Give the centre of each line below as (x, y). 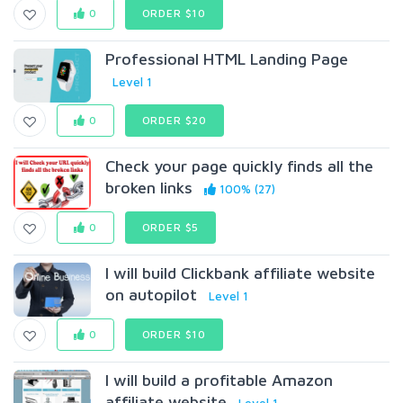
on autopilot (152, 295)
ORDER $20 (175, 120)
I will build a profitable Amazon (219, 380)
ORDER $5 (170, 227)
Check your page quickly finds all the (240, 166)
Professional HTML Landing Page (227, 59)
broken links (149, 188)
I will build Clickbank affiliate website (241, 273)
